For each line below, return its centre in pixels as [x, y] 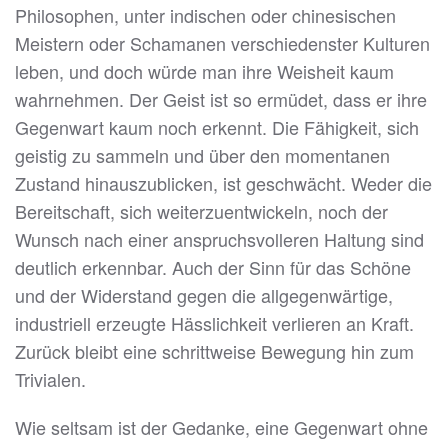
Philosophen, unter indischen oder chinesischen [205, 15]
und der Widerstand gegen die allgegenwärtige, [204, 295]
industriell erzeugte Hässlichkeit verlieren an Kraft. [214, 323]
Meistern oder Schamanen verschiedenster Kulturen [222, 43]
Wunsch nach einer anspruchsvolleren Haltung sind [219, 239]
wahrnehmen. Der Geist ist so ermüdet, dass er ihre [221, 99]
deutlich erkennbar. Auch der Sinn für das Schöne [213, 267]
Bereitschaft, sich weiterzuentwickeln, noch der [201, 211]
